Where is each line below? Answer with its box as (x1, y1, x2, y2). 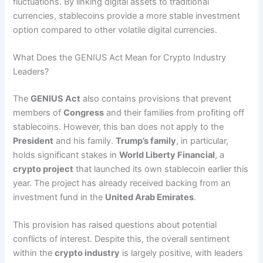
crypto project (13, 163, 74, 174)
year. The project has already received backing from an (13, 177, 231, 188)
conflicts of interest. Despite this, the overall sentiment (13, 234, 230, 245)
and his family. (53, 135, 116, 146)
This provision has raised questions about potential (13, 220, 217, 231)
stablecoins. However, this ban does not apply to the (13, 121, 224, 132)
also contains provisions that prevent (80, 93, 232, 104)
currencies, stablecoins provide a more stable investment (13, 10, 241, 21)
